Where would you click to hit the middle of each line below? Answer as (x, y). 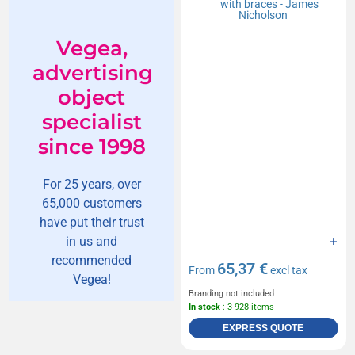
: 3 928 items (247, 307)
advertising (93, 73)
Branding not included (231, 293)
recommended (92, 260)
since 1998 (92, 146)
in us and (92, 241)
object (92, 97)
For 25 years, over (92, 184)
